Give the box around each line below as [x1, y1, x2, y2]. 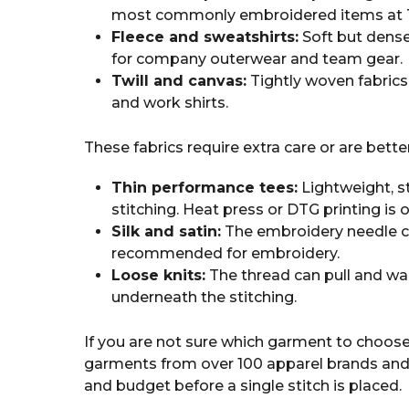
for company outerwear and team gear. [111, 50, 403, 68]
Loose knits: [111, 267, 205, 285]
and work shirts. [111, 94, 228, 112]
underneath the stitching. [111, 288, 297, 307]
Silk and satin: [111, 223, 221, 241]
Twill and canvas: [111, 72, 246, 90]
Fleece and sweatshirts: [111, 28, 299, 47]
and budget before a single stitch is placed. [84, 377, 402, 395]
